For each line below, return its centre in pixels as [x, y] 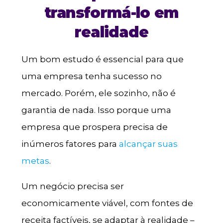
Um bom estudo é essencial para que [102, 59]
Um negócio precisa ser [72, 186]
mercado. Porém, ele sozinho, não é [98, 93]
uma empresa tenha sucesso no [91, 76]
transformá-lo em [111, 13]
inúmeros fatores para [70, 144]
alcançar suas [148, 144]
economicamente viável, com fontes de [107, 203]
